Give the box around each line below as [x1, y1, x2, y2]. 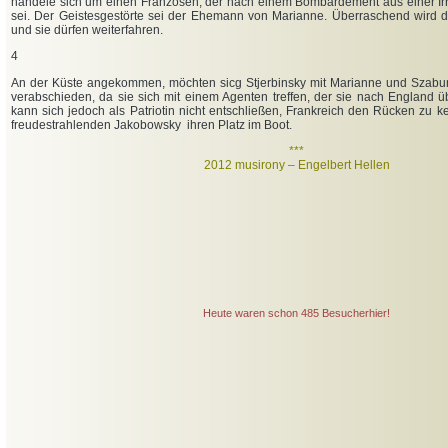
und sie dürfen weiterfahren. [11, 23, 163, 38]
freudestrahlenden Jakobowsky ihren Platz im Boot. [11, 118, 292, 133]
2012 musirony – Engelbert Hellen [203, 158, 390, 173]
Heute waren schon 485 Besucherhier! [203, 307, 390, 319]
